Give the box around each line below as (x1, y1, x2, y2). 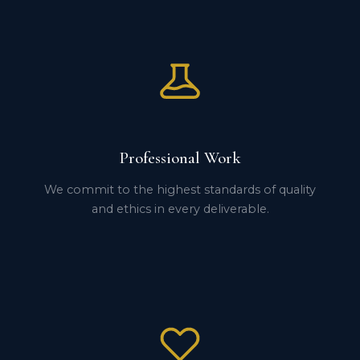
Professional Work (119, 148, 241, 169)
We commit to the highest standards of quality (44, 182, 316, 198)
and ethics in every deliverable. (91, 202, 269, 217)
